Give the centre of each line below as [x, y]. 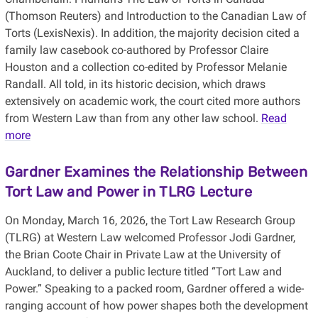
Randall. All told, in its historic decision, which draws [135, 84]
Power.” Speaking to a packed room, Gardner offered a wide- [154, 289]
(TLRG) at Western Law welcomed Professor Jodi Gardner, [150, 238]
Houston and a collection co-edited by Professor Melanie [146, 67]
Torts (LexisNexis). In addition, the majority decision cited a [152, 33]
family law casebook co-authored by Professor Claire [136, 50]
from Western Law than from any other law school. [133, 119]
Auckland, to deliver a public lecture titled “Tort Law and [143, 272]
